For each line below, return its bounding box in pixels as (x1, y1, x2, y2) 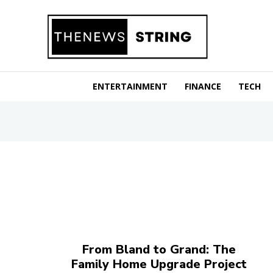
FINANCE (185, 80, 221, 92)
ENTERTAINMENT (93, 80, 168, 92)
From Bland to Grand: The (82, 241, 236, 258)
